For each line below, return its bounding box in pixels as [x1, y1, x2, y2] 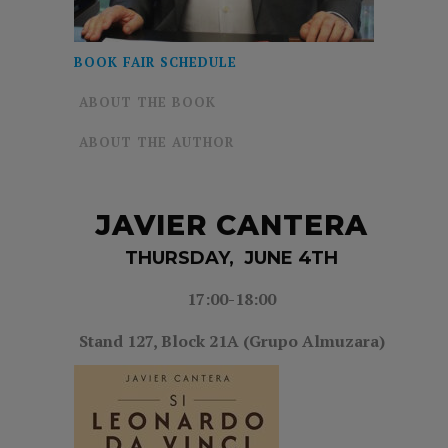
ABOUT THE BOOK [79, 92, 216, 111]
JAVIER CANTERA [95, 207, 368, 242]
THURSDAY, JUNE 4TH [125, 246, 338, 269]
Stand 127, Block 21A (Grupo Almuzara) [78, 329, 385, 352]
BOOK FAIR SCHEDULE [74, 52, 237, 71]
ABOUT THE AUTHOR [79, 132, 234, 151]
